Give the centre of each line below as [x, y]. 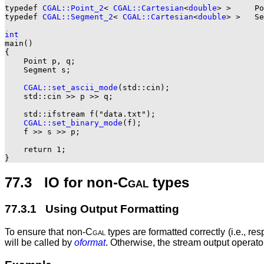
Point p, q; [40, 61]
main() [19, 44]
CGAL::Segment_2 [78, 17]
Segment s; [38, 70]
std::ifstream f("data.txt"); [80, 114]
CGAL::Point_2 [73, 8]
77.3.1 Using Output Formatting [92, 209]
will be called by [39, 242]
